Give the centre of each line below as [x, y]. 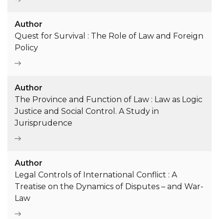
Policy [26, 48]
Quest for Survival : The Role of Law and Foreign [109, 36]
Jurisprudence [44, 123]
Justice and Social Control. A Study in [87, 111]
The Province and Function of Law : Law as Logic [109, 100]
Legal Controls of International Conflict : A [96, 175]
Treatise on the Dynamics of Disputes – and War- [109, 187]
